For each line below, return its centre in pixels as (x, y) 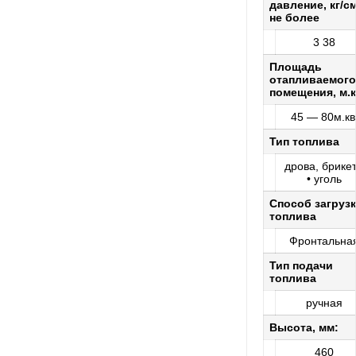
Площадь (296, 67)
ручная (324, 303)
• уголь (324, 179)
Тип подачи (301, 266)
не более (294, 18)
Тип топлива (304, 142)
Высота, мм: (304, 328)
